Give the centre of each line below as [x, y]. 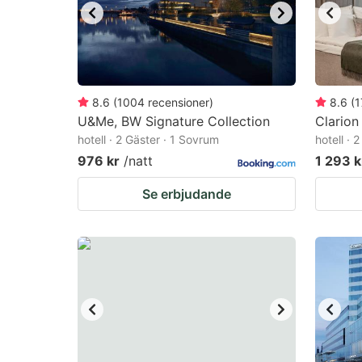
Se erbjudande [187, 194]
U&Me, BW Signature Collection [174, 121]
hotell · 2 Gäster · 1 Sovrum [148, 139]
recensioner [179, 102]
